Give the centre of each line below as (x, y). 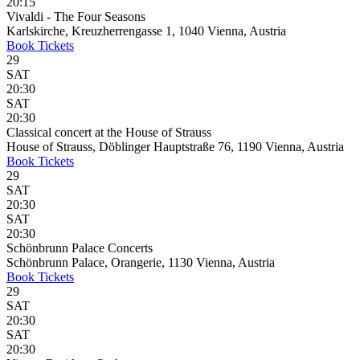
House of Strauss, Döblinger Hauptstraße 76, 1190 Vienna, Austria (175, 147)
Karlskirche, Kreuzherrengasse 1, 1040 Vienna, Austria (146, 31)
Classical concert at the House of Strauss (109, 132)
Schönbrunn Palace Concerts (80, 248)
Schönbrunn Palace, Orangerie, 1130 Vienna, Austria (141, 262)
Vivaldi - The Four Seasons (76, 16)
